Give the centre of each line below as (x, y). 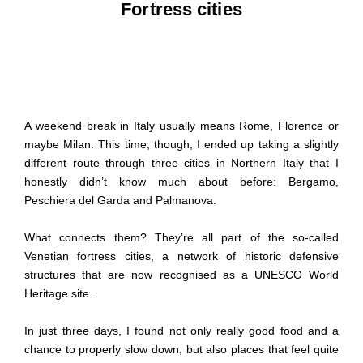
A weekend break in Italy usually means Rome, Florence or (181, 126)
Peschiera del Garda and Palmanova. (120, 201)
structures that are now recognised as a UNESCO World (181, 275)
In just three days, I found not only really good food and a (181, 331)
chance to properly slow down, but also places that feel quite (181, 350)
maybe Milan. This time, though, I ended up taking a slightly (181, 145)
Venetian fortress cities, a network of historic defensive (181, 256)
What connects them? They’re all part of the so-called (181, 238)
